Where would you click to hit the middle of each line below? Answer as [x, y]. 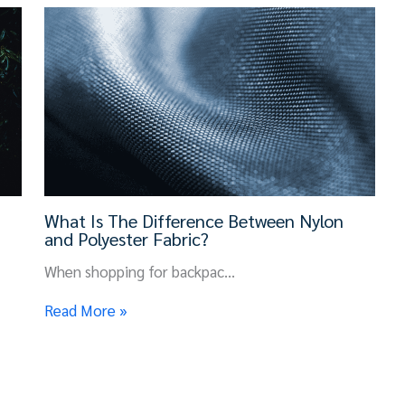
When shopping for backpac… [140, 271]
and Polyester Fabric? [127, 238]
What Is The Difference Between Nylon [194, 220]
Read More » [86, 310]
